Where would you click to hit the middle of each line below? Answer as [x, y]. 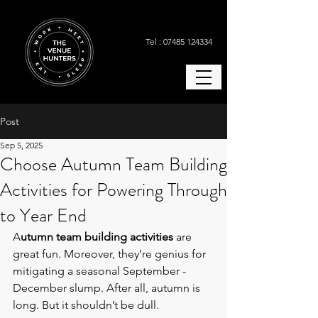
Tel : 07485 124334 [179, 42]
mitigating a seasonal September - [101, 271]
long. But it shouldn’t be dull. [86, 305]
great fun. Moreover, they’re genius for [111, 254]
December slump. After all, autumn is [108, 288]
